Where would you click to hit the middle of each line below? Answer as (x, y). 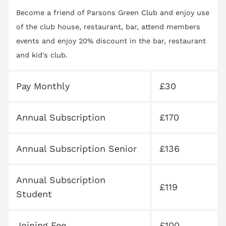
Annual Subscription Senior (76, 149)
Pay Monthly (43, 86)
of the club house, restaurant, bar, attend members (108, 27)
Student (34, 194)
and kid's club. (42, 55)
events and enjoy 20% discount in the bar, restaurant (111, 41)
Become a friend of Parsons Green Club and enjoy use (113, 13)
